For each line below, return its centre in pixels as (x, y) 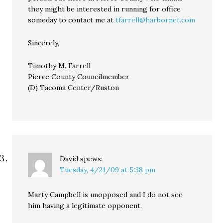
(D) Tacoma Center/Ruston (74, 88)
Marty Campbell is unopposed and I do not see (106, 195)
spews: (92, 159)
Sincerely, (44, 43)
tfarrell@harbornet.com (156, 20)
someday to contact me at (72, 20)
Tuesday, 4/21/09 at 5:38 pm (108, 170)
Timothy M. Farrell (59, 66)
